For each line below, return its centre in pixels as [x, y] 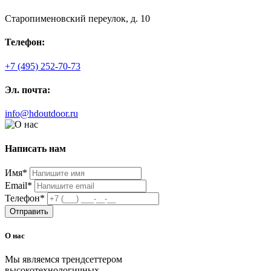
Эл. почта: [28, 90]
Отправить [29, 211]
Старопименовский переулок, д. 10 [77, 19]
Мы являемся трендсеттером [64, 260]
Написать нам [35, 148]
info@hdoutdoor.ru [41, 114]
